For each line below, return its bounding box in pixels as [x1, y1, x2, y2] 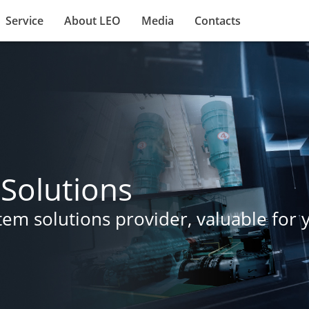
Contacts [195, 13, 241, 28]
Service [6, 13, 44, 28]
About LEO [64, 13, 121, 28]
